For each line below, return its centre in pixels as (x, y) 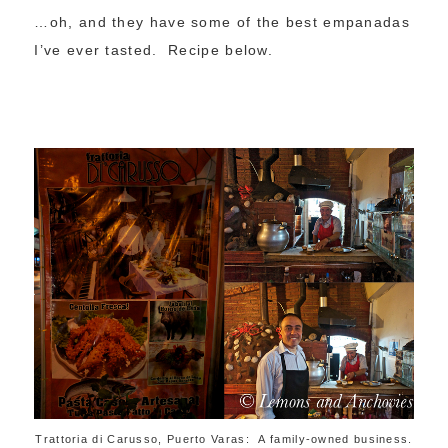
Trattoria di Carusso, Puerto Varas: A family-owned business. (224, 438)
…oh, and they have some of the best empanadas (222, 22)
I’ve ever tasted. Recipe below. (154, 50)
